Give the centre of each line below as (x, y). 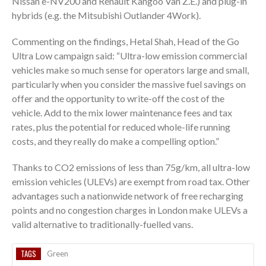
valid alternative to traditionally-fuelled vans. (102, 224)
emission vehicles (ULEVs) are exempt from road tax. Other (131, 181)
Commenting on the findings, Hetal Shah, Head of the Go (126, 41)
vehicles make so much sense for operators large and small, (130, 69)
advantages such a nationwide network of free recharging (128, 195)
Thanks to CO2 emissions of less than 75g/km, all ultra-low (131, 167)
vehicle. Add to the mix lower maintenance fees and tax (122, 112)
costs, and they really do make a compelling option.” (115, 141)
